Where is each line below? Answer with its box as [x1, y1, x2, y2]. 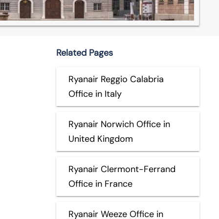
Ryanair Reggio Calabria [68, 73, 164, 85]
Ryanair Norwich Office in [68, 118, 170, 130]
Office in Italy [68, 88, 122, 100]
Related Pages [56, 46, 113, 59]
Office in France [68, 177, 132, 190]
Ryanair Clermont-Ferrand [68, 163, 175, 175]
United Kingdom [68, 132, 133, 145]
